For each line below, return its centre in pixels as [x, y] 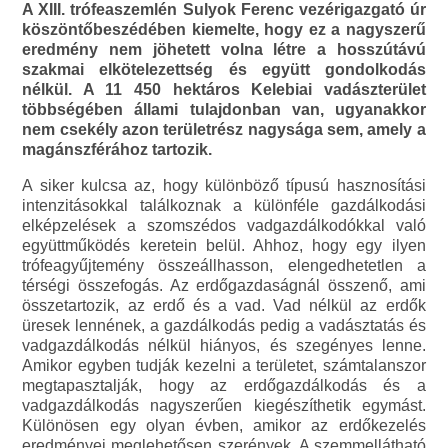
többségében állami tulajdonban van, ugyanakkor [224, 110]
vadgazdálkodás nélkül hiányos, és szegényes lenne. [224, 346]
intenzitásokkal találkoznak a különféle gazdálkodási [224, 206]
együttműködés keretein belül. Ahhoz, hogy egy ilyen [224, 246]
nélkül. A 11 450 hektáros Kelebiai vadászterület [224, 90]
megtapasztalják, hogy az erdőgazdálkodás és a [224, 386]
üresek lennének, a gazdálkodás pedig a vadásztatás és [224, 326]
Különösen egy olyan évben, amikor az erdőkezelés [224, 426]
